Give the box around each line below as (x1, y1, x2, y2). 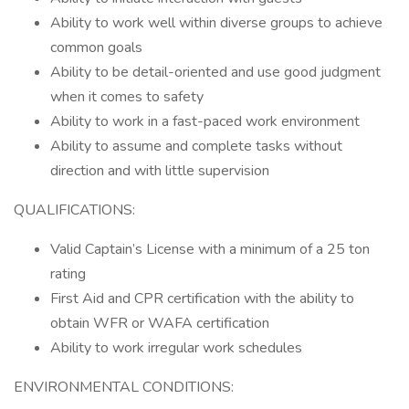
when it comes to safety (50, 87, 204, 107)
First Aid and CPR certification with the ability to (50, 288, 354, 309)
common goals (50, 37, 142, 58)
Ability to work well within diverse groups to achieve (50, 13, 383, 33)
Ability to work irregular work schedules (50, 338, 302, 358)
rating (50, 264, 86, 284)
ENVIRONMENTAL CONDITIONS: (14, 377, 234, 397)
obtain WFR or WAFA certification (50, 313, 269, 333)
